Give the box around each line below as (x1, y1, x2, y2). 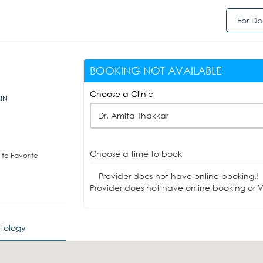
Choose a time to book (89, 148, 182, 159)
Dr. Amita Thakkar (97, 110, 168, 121)
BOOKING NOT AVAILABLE (89, 64, 222, 77)
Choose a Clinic (89, 88, 153, 99)
